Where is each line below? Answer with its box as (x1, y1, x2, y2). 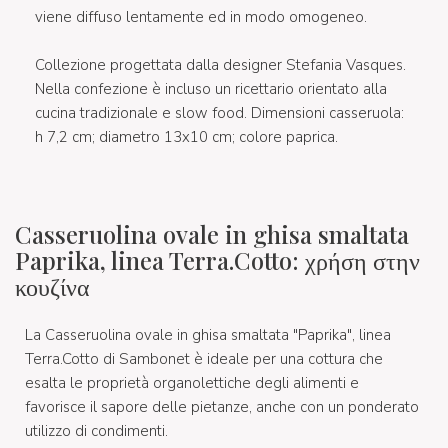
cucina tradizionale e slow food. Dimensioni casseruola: (35, 103, 404, 124)
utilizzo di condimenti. (25, 421, 168, 442)
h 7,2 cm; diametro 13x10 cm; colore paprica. (35, 127, 338, 148)
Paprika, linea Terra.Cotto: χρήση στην (15, 244, 420, 277)
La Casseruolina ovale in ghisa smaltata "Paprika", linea (25, 325, 391, 346)
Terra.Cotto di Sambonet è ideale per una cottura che (25, 349, 383, 370)
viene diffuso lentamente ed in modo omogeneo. (35, 7, 367, 28)
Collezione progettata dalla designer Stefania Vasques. (35, 55, 406, 76)
